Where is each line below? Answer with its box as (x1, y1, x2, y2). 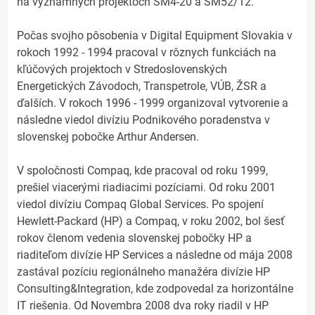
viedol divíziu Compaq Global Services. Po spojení (17, 198, 264, 211)
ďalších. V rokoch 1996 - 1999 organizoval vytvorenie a (17, 96, 288, 110)
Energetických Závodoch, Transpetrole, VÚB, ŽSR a (17, 79, 266, 93)
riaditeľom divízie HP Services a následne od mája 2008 (17, 248, 292, 262)
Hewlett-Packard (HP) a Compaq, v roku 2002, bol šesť (17, 214, 285, 228)
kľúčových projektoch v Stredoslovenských (17, 63, 227, 76)
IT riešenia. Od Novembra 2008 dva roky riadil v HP (17, 299, 269, 312)
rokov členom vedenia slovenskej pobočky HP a (17, 231, 252, 245)
